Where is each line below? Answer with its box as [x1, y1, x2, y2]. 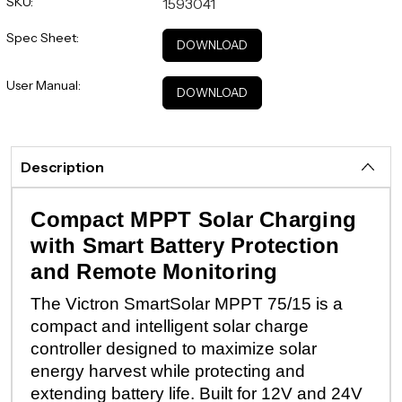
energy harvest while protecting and [31, 361, 306, 380]
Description [21, 157, 105, 176]
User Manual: [5, 76, 81, 93]
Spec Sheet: [5, 29, 79, 46]
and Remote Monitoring [31, 258, 278, 284]
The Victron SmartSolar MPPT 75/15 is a [31, 293, 344, 313]
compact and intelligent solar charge [31, 316, 310, 336]
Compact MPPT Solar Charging [31, 206, 357, 232]
